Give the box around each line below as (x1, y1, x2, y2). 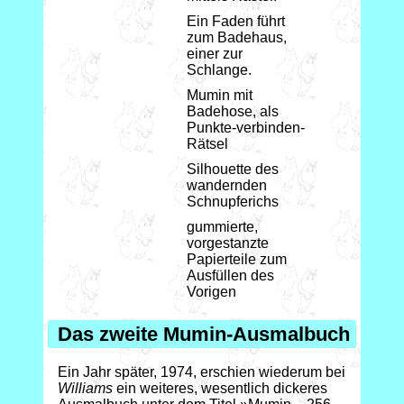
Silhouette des (187, 161, 279, 177)
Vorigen (187, 283, 236, 299)
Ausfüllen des (187, 267, 274, 283)
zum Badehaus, (187, 29, 287, 45)
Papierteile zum (187, 251, 287, 267)
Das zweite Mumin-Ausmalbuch (58, 322, 350, 345)
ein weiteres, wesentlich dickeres (113, 381, 327, 397)
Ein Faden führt (187, 13, 285, 29)
